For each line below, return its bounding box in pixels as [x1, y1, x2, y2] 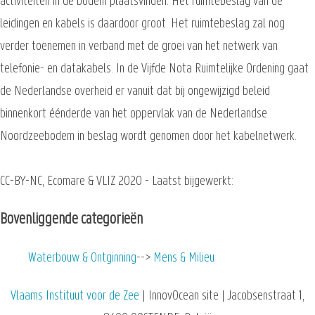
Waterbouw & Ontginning [28, 251, 136, 265]
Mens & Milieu [153, 251, 214, 265]
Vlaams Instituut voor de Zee [11, 289, 139, 303]
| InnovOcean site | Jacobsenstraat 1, [139, 289, 304, 303]
